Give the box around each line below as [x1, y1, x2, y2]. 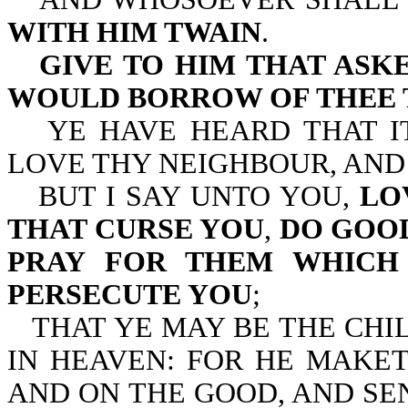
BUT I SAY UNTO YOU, [37, 180, 361, 212]
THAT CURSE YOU [7, 213, 265, 245]
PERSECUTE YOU [7, 279, 252, 311]
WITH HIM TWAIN [7, 16, 261, 48]
